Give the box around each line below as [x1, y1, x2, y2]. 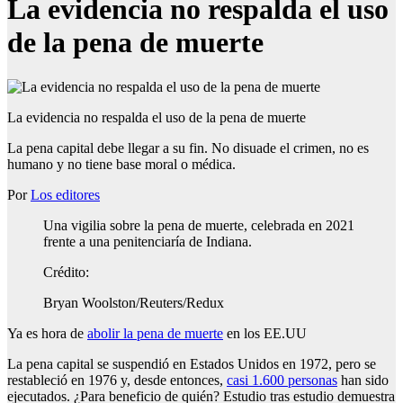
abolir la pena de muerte [87, 325, 223, 341]
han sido [337, 372, 389, 388]
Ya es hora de [7, 325, 87, 341]
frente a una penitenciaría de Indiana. [43, 233, 252, 249]
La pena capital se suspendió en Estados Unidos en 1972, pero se [7, 355, 376, 372]
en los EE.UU [223, 325, 307, 341]
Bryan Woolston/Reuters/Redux [43, 294, 224, 310]
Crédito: [43, 264, 89, 280]
